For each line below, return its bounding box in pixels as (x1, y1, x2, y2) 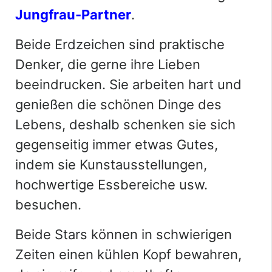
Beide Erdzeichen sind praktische (15, 36, 225, 52)
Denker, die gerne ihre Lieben (15, 56, 200, 72)
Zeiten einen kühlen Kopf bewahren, (15, 246, 242, 262)
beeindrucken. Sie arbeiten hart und (15, 76, 242, 92)
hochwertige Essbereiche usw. (15, 176, 208, 192)
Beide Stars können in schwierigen (15, 226, 232, 242)
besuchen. (15, 196, 81, 212)
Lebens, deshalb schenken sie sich (15, 116, 236, 132)
